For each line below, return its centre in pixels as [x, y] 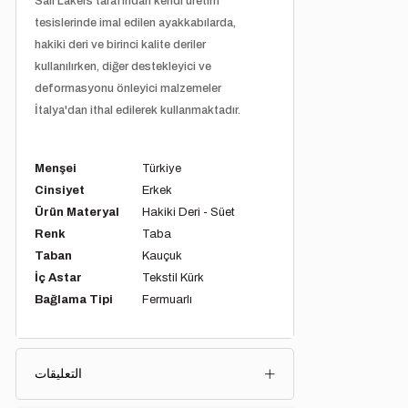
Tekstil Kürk [173, 278]
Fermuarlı [167, 300]
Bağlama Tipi [74, 300]
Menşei [56, 169]
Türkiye [161, 169]
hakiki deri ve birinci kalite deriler [121, 45]
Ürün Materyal [77, 213]
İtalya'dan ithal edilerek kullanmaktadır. [139, 111]
